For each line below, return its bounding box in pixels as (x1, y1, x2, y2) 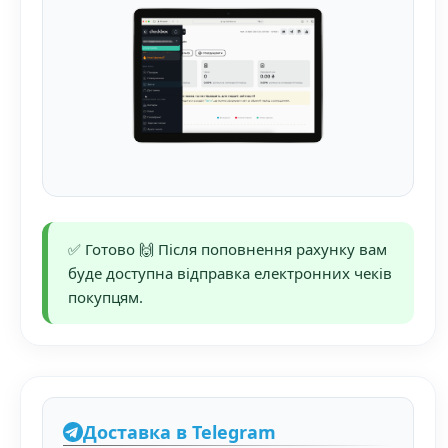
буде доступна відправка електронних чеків (67, 262, 392, 283)
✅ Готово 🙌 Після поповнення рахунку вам (67, 238, 387, 259)
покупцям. (67, 286, 143, 307)
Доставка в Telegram (82, 420, 276, 445)
